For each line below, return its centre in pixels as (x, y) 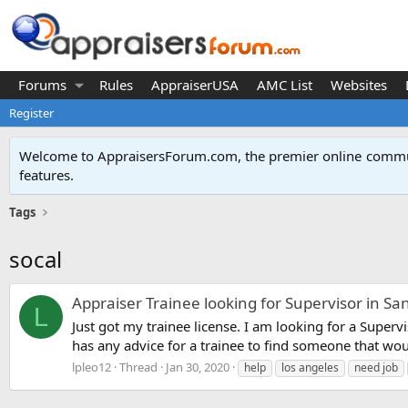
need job (376, 367)
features (45, 175)
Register (31, 113)
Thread (138, 367)
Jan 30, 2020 (198, 367)
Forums (42, 85)
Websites (358, 85)
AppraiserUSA (194, 85)
